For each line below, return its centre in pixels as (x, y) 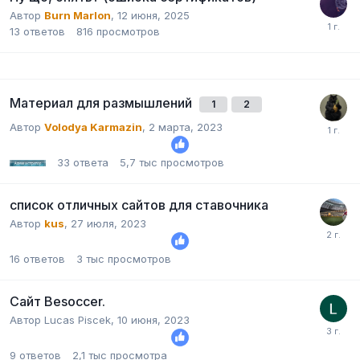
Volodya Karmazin (93, 127)
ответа (91, 162)
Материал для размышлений (102, 102)
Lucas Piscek (78, 319)
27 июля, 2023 (108, 223)
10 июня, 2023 (153, 319)
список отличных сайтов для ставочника (139, 205)
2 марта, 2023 (186, 127)
